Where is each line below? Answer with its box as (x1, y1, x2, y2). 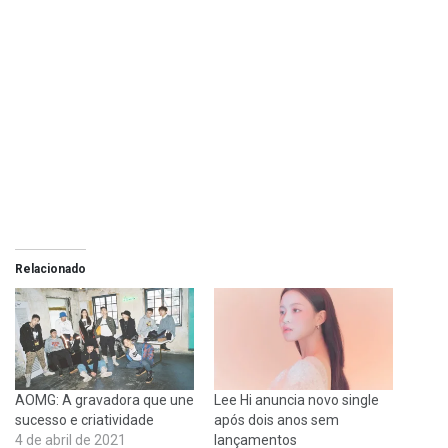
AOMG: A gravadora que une (15, 391, 194, 408)
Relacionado (15, 261, 86, 276)
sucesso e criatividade (15, 411, 154, 428)
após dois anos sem (214, 411, 339, 428)
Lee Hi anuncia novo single (214, 391, 379, 408)
